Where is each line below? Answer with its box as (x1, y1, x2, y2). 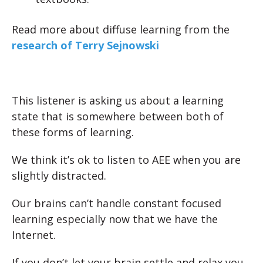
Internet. (12, 228, 56, 242)
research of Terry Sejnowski (12, 38, 159, 52)
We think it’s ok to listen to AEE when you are (12, 153, 241, 167)
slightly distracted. (12, 168, 106, 183)
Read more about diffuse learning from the (12, 22, 230, 36)
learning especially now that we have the (12, 212, 218, 226)
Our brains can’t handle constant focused (12, 196, 221, 210)
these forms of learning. (12, 125, 134, 139)
